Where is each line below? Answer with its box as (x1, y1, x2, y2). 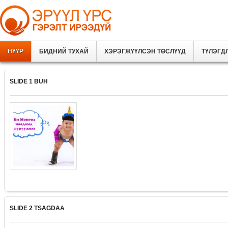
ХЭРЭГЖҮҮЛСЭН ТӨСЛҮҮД (104, 48, 186, 55)
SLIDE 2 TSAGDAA (10, 205, 65, 212)
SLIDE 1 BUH (10, 78, 48, 85)
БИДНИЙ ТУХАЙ (39, 48, 89, 55)
